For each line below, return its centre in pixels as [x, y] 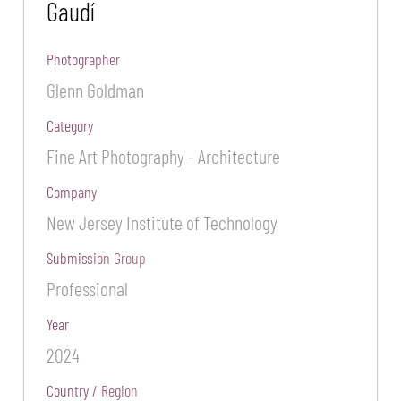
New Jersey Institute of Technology [162, 222]
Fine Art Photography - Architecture [164, 156]
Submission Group [97, 258]
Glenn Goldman [96, 90]
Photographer [84, 60]
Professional [88, 289]
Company [72, 192]
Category [70, 126]
